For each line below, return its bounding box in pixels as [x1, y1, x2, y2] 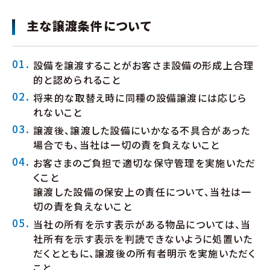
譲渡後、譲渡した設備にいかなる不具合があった [33, 123, 251, 137]
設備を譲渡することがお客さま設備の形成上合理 [33, 58, 254, 72]
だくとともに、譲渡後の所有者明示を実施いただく [33, 246, 256, 260]
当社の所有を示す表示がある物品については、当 [33, 217, 251, 231]
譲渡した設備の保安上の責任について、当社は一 [33, 184, 252, 199]
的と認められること [33, 72, 121, 87]
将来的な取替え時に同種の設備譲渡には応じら [33, 90, 247, 105]
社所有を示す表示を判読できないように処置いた [33, 231, 253, 246]
